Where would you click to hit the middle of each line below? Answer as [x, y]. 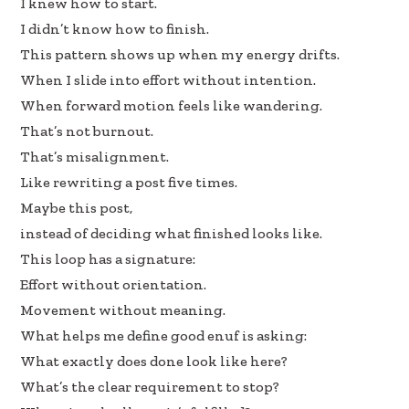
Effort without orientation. [114, 285]
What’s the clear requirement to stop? [150, 387]
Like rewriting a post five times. [129, 183]
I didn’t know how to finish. [115, 29]
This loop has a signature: [108, 259]
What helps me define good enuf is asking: [164, 336]
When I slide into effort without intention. [168, 80]
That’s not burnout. [87, 131]
